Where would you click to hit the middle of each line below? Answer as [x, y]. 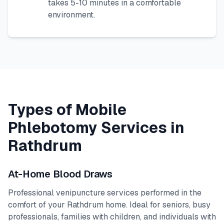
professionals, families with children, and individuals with [112, 217]
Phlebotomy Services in [96, 128]
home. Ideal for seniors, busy [157, 205]
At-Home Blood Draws [60, 174]
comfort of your [37, 205]
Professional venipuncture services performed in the [105, 193]
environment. [71, 15]
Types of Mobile [67, 110]
